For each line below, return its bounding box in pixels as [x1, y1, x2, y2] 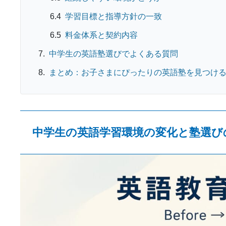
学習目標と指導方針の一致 [65, 12, 162, 21]
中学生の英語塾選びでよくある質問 [49, 49, 178, 58]
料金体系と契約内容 [65, 30, 138, 39]
